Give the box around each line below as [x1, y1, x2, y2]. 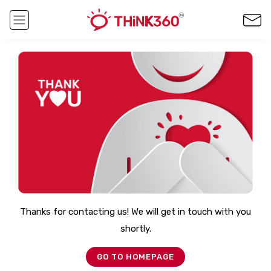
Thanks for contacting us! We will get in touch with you [20, 206, 251, 217]
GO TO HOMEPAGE [97, 252, 174, 261]
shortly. [120, 223, 151, 234]
